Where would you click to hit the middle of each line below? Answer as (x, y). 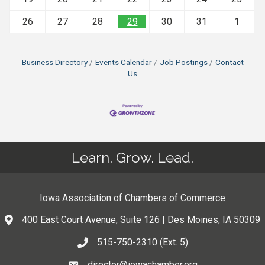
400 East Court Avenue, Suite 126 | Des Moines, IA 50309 (141, 220)
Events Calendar (123, 62)
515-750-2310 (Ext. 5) (142, 243)
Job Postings (183, 62)
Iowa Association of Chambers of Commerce (132, 198)
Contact (229, 62)
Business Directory (54, 62)
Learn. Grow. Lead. (132, 158)
